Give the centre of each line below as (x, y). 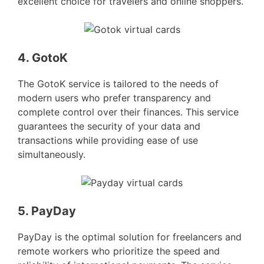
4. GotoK (43, 58)
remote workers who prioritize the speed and (119, 251)
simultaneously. (52, 154)
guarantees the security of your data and (109, 126)
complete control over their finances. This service (128, 112)
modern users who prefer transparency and (114, 98)
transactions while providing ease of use (108, 140)
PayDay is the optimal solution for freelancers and (130, 237)
